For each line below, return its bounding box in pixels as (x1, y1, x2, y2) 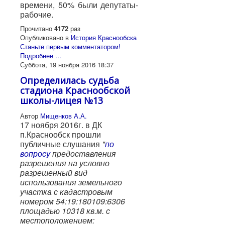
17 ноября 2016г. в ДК (20, 119, 102, 131)
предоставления (52, 148, 116, 160)
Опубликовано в (20, 33, 69, 43)
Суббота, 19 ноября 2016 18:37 (20, 60, 114, 70)
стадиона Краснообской (20, 84, 130, 97)
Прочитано (20, 24, 54, 34)
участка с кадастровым (20, 186, 113, 198)
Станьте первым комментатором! (20, 42, 121, 52)
